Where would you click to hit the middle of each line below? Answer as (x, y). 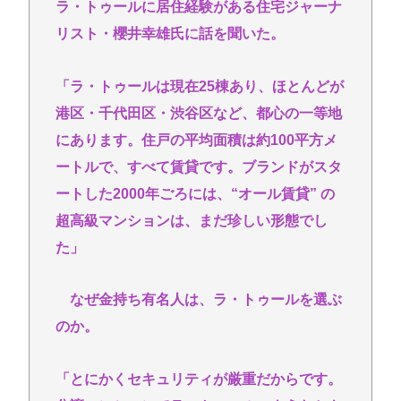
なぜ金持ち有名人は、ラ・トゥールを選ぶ (198, 300)
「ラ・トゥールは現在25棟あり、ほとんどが (199, 86)
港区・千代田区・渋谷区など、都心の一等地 (198, 113)
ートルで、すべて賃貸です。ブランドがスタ (198, 166)
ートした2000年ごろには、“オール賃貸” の (195, 193)
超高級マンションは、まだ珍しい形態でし (191, 220)
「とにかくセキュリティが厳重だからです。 (198, 380)
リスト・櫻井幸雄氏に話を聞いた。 (170, 33)
